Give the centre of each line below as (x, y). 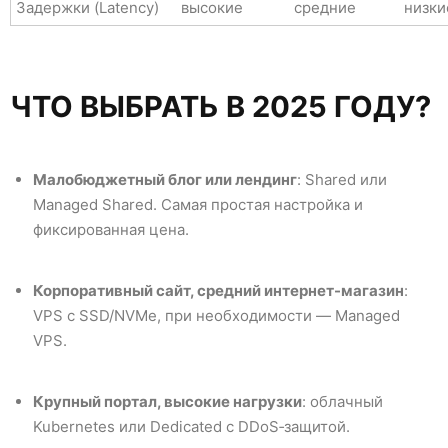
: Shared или (341, 180)
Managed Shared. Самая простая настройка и (197, 205)
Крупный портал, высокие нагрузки (167, 402)
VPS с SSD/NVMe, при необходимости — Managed (216, 316)
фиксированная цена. (110, 230)
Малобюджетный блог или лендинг (164, 180)
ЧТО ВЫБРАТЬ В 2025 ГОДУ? (220, 106)
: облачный (342, 402)
